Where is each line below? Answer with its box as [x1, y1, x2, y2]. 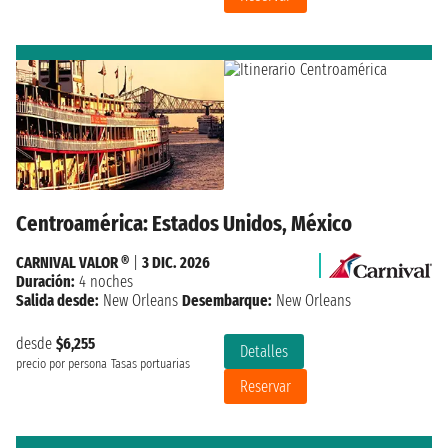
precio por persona [16, 355, 107, 372]
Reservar [240, 376, 291, 396]
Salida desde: [16, 290, 99, 310]
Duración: [16, 271, 75, 291]
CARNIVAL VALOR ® [16, 252, 129, 272]
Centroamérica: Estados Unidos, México [16, 209, 352, 237]
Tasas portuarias [111, 355, 190, 372]
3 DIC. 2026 [142, 252, 210, 272]
